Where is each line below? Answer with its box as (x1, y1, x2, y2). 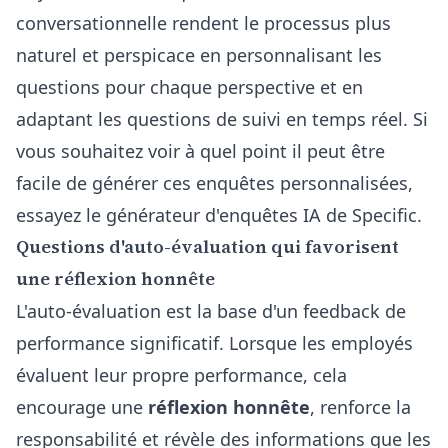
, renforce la (310, 395, 411, 419)
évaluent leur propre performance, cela (16, 363, 347, 387)
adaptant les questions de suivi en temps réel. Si (16, 107, 428, 131)
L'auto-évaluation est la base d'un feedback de (16, 299, 406, 323)
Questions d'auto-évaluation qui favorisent (16, 234, 399, 259)
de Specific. (321, 203, 422, 227)
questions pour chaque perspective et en (16, 75, 363, 99)
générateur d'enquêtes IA (106, 203, 321, 227)
